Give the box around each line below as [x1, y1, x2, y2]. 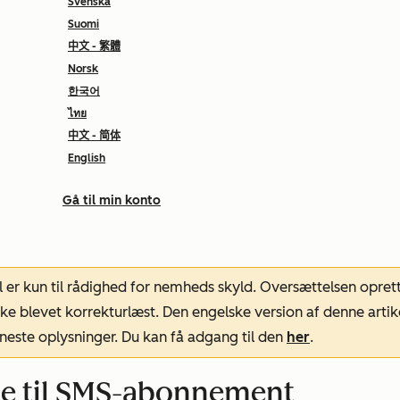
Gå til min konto [62, 193, 161, 208]
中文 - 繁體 [68, 40, 121, 53]
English [68, 152, 105, 164]
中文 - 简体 [68, 129, 121, 142]
